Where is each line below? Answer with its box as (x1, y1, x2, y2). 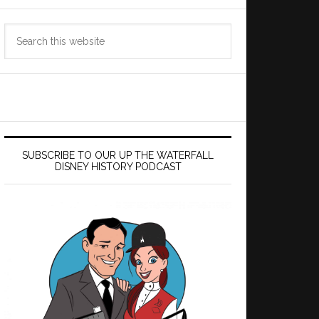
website (4, 62, 45, 75)
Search (4, 25, 40, 38)
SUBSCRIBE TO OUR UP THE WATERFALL (22, 150, 214, 161)
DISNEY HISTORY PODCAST (54, 161, 182, 172)
